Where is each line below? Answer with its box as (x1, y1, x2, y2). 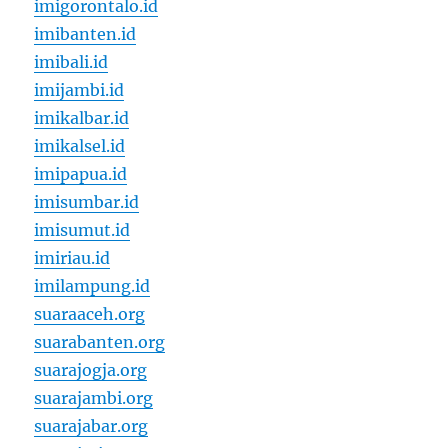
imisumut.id (34, 220, 131, 240)
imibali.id (34, 52, 109, 72)
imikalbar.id (34, 108, 130, 128)
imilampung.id (34, 276, 151, 296)
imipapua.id (34, 164, 128, 184)
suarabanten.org (34, 332, 166, 352)
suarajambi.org (34, 388, 154, 408)
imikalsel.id (34, 136, 126, 156)
